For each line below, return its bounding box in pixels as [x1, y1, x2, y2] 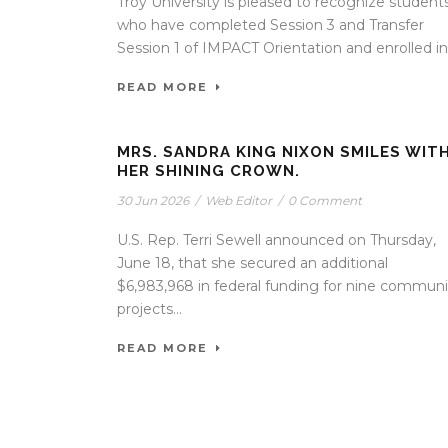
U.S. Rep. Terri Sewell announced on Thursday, [117, 231, 436, 249]
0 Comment [288, 193, 362, 208]
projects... [117, 300, 182, 318]
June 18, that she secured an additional [117, 254, 388, 272]
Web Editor [205, 193, 272, 208]
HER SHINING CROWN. [117, 162, 300, 180]
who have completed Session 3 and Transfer [117, 16, 424, 34]
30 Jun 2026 [117, 193, 189, 208]
